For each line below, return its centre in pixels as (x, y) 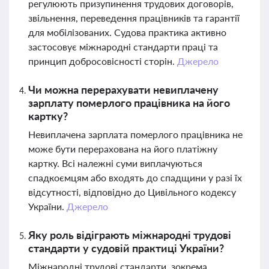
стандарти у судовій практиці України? (126, 248)
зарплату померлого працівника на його (129, 103)
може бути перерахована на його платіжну (123, 149)
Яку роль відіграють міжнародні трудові (130, 235)
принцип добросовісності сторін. (103, 61)
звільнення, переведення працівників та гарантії (134, 18)
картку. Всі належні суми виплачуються (115, 163)
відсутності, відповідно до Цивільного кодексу (132, 192)
